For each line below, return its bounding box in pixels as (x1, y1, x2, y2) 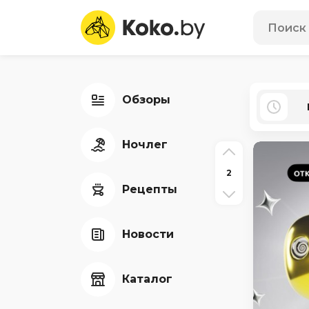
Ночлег (122, 138, 168, 151)
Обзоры (122, 93, 170, 106)
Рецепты (122, 183, 177, 196)
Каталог (122, 272, 172, 286)
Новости (122, 228, 174, 241)
